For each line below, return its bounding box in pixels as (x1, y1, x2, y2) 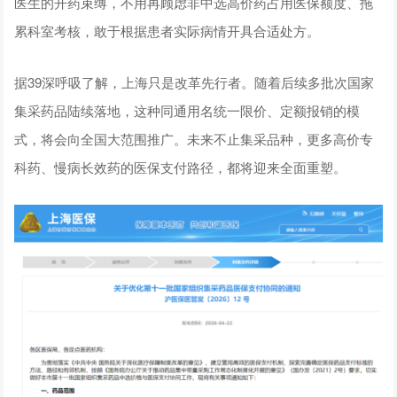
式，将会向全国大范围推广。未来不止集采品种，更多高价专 (14, 129, 374, 149)
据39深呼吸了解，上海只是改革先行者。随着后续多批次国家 (14, 73, 375, 92)
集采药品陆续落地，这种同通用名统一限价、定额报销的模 (14, 101, 361, 121)
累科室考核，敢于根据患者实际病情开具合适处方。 (14, 21, 321, 41)
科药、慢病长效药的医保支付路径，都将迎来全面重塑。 (14, 158, 347, 177)
